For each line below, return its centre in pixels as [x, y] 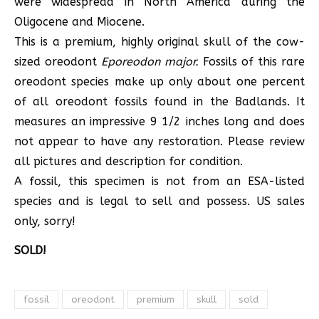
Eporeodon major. [150, 62]
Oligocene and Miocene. [79, 22]
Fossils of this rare [252, 62]
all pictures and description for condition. [129, 162]
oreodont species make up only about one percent [159, 82]
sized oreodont [58, 62]
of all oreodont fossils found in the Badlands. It [159, 102]
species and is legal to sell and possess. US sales [159, 202]
